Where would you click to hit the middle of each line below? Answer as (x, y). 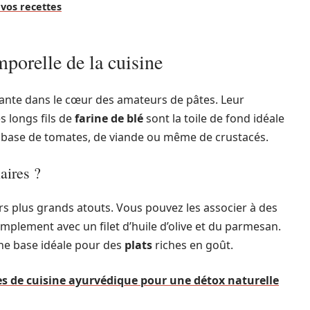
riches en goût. (193, 245)
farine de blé (109, 118)
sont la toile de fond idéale (214, 118)
